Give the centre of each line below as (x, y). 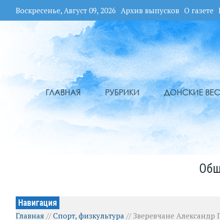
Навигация (38, 203)
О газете (199, 10)
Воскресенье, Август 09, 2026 (66, 10)
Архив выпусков (150, 10)
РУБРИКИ (122, 93)
